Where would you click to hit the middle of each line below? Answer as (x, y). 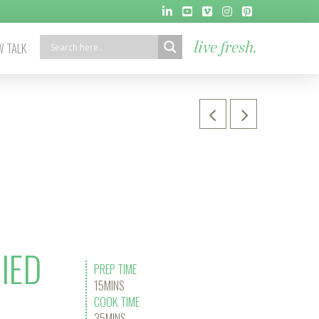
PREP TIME (115, 269)
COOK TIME (116, 302)
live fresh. (225, 48)
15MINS (109, 285)
